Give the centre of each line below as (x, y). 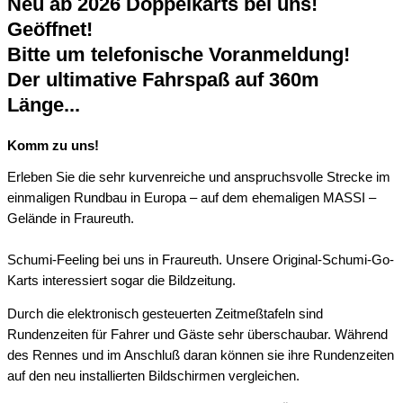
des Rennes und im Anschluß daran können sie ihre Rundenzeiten (201, 356)
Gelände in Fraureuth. (71, 218)
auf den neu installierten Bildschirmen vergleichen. (153, 376)
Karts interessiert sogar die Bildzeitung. (121, 280)
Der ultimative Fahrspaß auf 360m (163, 80)
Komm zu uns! (53, 146)
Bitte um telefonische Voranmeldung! (179, 55)
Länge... (44, 105)
